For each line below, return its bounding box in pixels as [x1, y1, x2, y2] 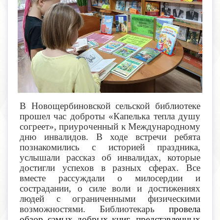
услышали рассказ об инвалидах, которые [20, 152, 200, 163]
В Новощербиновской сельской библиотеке [20, 100, 200, 111]
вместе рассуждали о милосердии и [20, 172, 200, 183]
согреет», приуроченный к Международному [20, 121, 200, 132]
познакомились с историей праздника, [20, 141, 200, 152]
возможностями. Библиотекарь [20, 203, 169, 214]
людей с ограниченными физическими [20, 193, 200, 204]
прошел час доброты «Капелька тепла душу [20, 110, 200, 121]
